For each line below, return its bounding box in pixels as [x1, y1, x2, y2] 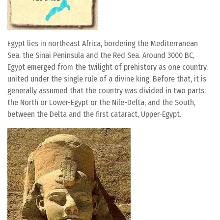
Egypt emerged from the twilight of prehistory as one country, [7, 62, 208, 72]
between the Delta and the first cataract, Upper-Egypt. [7, 110, 181, 119]
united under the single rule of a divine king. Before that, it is [7, 74, 206, 83]
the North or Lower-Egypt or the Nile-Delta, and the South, [7, 98, 195, 107]
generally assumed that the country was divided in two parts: [7, 86, 206, 95]
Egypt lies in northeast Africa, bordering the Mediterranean [7, 39, 198, 48]
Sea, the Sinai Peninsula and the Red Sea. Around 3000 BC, [7, 51, 194, 60]
